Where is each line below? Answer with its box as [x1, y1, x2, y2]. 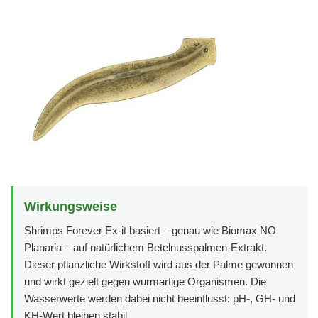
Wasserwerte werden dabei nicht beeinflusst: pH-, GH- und [24, 292, 295, 305]
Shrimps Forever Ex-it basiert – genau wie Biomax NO [24, 224, 276, 237]
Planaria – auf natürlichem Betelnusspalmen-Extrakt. [24, 241, 267, 254]
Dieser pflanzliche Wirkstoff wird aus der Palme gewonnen [24, 258, 293, 271]
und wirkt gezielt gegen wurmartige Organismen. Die [24, 275, 266, 288]
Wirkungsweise [24, 199, 117, 214]
